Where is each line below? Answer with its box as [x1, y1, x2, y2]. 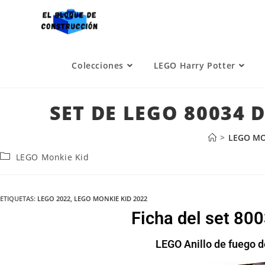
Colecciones [72, 60, 124, 71]
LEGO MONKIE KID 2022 [74, 194, 147, 203]
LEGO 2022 [37, 194, 70, 203]
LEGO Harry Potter [153, 60, 235, 71]
